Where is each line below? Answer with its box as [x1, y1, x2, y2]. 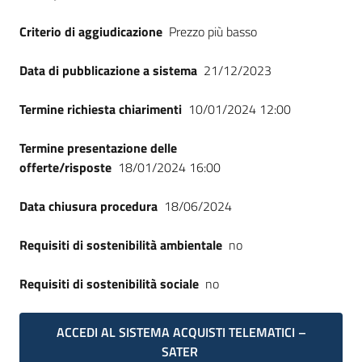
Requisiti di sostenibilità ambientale [19, 235, 222, 255]
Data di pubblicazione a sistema [19, 61, 197, 80]
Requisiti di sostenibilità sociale [19, 274, 199, 293]
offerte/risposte [19, 158, 112, 177]
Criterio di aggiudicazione [19, 22, 162, 41]
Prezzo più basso [169, 22, 257, 41]
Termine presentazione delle [19, 138, 177, 158]
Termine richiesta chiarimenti [19, 99, 182, 119]
